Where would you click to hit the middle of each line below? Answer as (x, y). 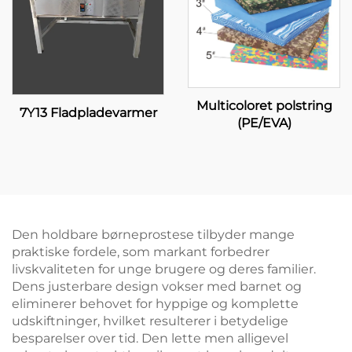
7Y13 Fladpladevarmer (88, 113)
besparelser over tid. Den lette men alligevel (150, 338)
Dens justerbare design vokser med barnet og (157, 286)
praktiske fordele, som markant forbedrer (141, 251)
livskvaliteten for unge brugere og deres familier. (164, 269)
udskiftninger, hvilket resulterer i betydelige (150, 321)
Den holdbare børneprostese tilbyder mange (153, 234)
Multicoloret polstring (264, 105)
